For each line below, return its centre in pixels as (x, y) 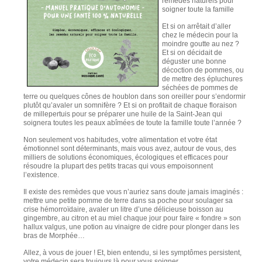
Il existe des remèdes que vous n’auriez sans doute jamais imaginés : (133, 192)
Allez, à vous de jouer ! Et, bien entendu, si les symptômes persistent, (132, 253)
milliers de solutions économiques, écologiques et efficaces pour (126, 157)
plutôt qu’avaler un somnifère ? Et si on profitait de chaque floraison (130, 105)
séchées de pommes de (200, 87)
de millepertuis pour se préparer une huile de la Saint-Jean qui (123, 114)
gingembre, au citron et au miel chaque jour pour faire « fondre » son (132, 218)
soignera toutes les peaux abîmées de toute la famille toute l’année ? (132, 123)
